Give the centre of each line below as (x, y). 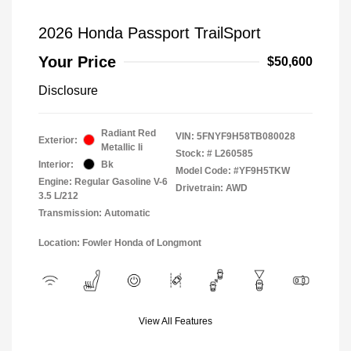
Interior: (56, 164)
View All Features (175, 321)
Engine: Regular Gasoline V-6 (103, 181)
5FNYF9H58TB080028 (246, 136)
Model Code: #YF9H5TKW (233, 170)
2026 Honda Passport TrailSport (150, 33)
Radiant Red (128, 133)
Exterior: (58, 140)
